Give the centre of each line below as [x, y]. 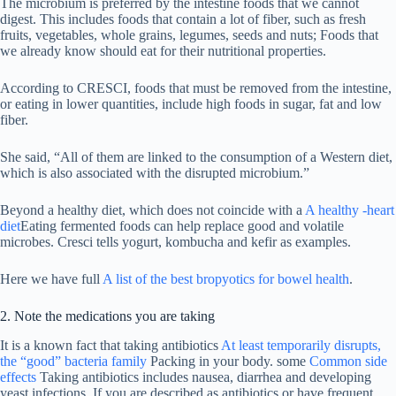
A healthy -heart [350, 210]
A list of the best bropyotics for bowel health [226, 279]
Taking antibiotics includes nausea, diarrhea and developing [204, 377]
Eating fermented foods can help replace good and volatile [182, 226]
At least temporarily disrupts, [301, 346]
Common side [348, 362]
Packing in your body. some [228, 362]
